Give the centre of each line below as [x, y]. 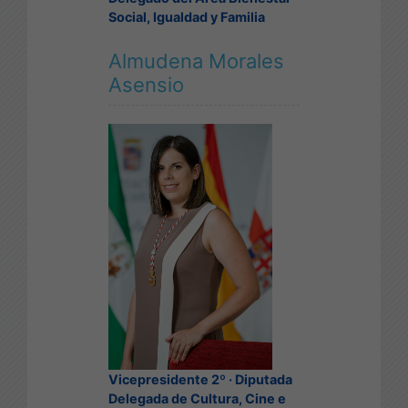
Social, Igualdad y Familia [187, 16]
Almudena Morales [196, 61]
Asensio [146, 84]
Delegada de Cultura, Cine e [197, 398]
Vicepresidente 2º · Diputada [200, 379]
